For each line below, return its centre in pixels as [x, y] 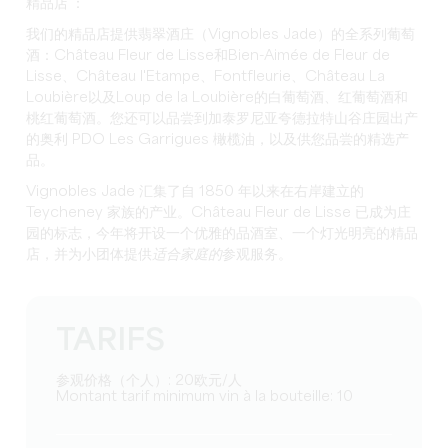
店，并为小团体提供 [89, 255]
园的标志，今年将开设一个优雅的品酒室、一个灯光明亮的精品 [222, 234]
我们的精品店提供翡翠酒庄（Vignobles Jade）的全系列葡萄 [221, 35]
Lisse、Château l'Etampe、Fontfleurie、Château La [206, 77]
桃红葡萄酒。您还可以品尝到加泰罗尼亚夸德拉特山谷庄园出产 [222, 119]
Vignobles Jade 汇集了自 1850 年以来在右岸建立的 [195, 192]
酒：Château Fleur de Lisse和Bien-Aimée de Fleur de [208, 56]
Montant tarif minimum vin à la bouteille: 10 [211, 397]
